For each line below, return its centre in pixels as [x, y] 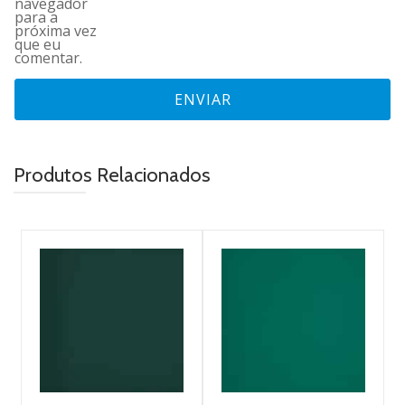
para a [36, 18]
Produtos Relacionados [112, 175]
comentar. [48, 58]
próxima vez [56, 31]
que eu [38, 45]
